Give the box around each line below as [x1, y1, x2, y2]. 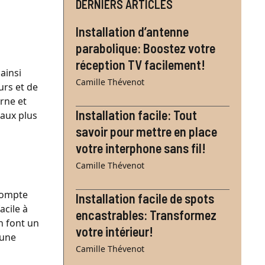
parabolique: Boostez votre [76, 40, 215, 56]
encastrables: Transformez [76, 206, 216, 222]
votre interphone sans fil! [76, 140, 206, 156]
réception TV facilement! [76, 56, 205, 72]
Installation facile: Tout [76, 106, 197, 122]
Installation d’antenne [76, 23, 189, 39]
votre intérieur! [76, 223, 153, 239]
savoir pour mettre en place [76, 123, 217, 139]
